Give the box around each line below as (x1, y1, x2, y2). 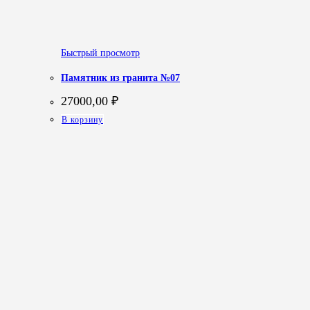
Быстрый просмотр (61, 47, 140, 58)
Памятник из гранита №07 (61, 73, 180, 84)
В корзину (62, 114, 103, 125)
